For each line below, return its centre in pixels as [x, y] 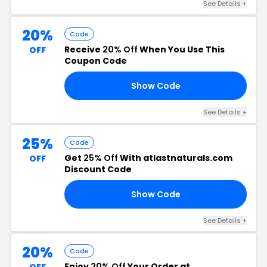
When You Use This [181, 49]
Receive [83, 49]
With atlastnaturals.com [175, 158]
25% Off [101, 158]
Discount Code [98, 169]
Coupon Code [96, 61]
